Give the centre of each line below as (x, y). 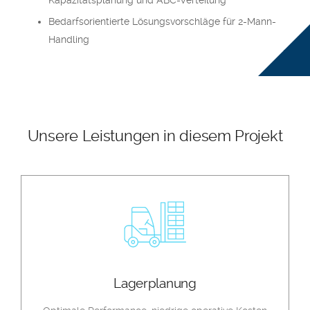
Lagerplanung (155, 284)
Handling (69, 39)
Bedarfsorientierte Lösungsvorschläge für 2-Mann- (162, 21)
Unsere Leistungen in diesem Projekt (155, 136)
